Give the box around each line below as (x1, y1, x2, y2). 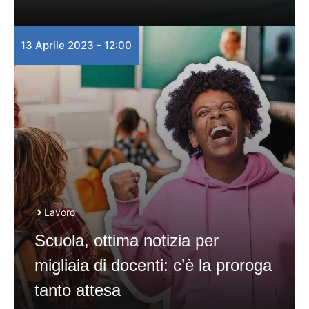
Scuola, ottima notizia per (34, 231, 219, 250)
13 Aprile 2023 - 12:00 (21, 39, 132, 52)
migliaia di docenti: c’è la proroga (34, 256, 272, 275)
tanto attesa (34, 281, 121, 299)
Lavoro (44, 206, 75, 218)
